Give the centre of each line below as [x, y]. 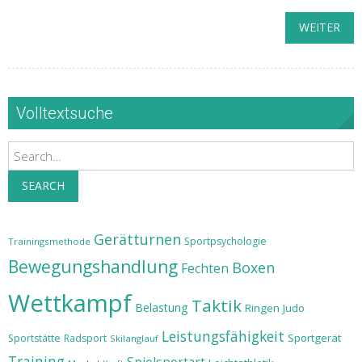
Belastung [162, 307]
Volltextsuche [65, 113]
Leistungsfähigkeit [223, 336]
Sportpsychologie [225, 241]
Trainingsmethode [49, 241]
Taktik [217, 305]
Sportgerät [314, 338]
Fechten [205, 269]
